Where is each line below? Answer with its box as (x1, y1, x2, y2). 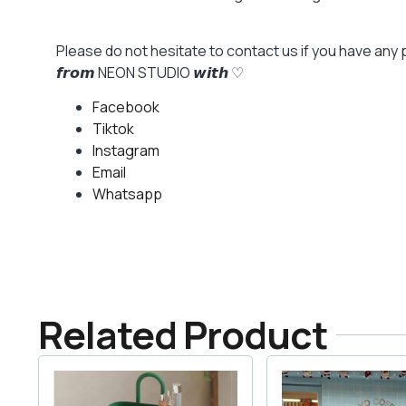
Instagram (92, 140, 159, 161)
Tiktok (92, 119, 134, 140)
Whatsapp (92, 184, 162, 205)
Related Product (38, 308, 327, 362)
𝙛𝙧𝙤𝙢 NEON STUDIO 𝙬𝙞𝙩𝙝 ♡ (56, 62, 244, 82)
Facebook (92, 97, 159, 118)
